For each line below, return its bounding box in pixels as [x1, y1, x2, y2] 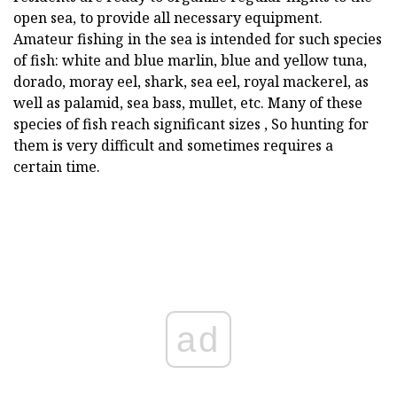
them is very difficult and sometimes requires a [13, 136, 333, 156]
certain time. [13, 157, 100, 177]
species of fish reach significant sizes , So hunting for [13, 114, 369, 135]
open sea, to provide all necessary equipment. [13, 8, 323, 28]
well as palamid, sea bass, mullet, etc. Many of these [13, 93, 362, 113]
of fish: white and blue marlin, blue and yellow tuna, [13, 51, 367, 71]
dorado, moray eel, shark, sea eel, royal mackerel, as [13, 72, 369, 92]
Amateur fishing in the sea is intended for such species [13, 29, 382, 50]
